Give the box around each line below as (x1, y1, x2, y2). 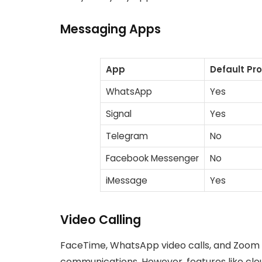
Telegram (105, 129, 148, 142)
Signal (105, 107, 132, 120)
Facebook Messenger (105, 151, 199, 164)
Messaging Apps (60, 20, 161, 38)
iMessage (105, 174, 147, 187)
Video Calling (60, 211, 141, 228)
